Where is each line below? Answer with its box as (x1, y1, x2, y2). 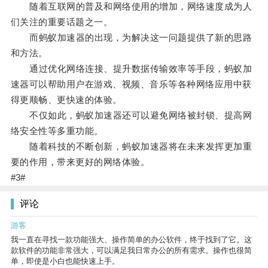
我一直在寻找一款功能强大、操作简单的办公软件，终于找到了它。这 (11, 235, 252, 245)
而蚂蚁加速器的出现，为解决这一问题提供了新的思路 (10, 32, 252, 43)
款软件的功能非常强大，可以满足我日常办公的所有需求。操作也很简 (11, 246, 252, 255)
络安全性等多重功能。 (10, 126, 103, 136)
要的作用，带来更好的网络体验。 (10, 157, 150, 167)
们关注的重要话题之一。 (10, 17, 113, 28)
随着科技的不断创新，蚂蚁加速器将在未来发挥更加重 (10, 141, 252, 152)
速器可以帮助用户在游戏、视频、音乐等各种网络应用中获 (10, 79, 252, 90)
